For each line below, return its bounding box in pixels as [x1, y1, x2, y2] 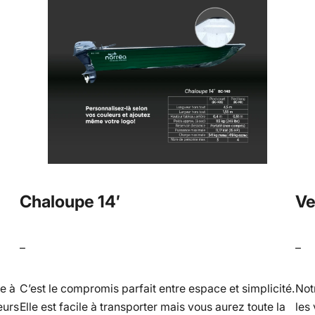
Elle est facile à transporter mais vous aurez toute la [19, 300, 285, 314]
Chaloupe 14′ [19, 191, 120, 212]
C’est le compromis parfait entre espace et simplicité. [19, 281, 295, 295]
